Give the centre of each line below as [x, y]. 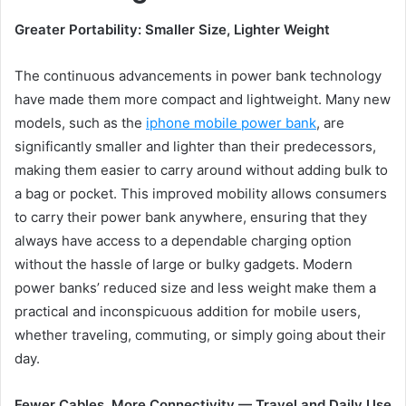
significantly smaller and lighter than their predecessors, [195, 146]
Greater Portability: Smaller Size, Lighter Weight [172, 29]
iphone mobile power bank [231, 122]
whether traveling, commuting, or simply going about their [200, 334]
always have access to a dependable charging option [183, 240]
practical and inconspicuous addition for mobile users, [188, 311]
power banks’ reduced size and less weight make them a [195, 287]
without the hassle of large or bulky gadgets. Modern [184, 264]
